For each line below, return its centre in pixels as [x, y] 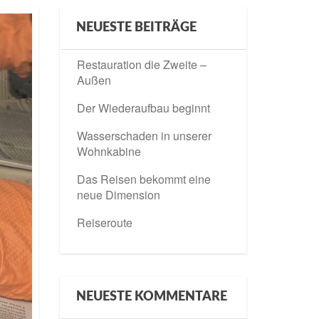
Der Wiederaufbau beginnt [143, 108]
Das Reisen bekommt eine [143, 179]
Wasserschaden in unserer [144, 136]
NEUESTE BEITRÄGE [136, 28]
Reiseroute [104, 223]
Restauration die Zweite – [141, 64]
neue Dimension [118, 195]
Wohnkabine [109, 151]
